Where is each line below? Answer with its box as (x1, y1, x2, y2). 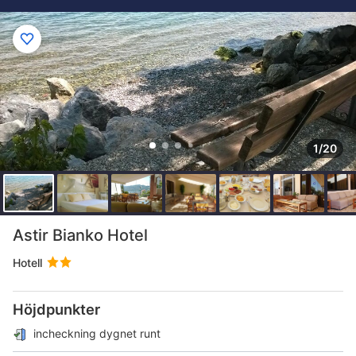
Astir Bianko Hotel (13, 226, 148, 245)
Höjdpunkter (13, 300, 100, 318)
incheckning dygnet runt (33, 326, 161, 340)
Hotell (13, 256, 42, 269)
